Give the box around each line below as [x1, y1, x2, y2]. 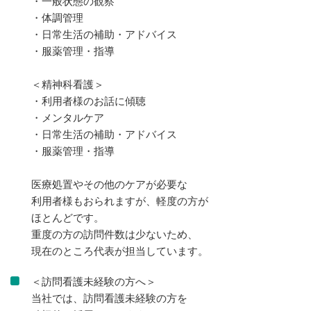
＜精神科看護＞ [31, 76, 104, 91]
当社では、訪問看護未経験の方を [31, 290, 187, 305]
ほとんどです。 [31, 210, 104, 224]
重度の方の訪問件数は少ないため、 [31, 226, 198, 241]
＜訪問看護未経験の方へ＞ [31, 274, 156, 288]
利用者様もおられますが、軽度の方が [31, 193, 208, 208]
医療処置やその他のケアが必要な [31, 176, 187, 191]
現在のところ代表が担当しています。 [31, 243, 208, 258]
